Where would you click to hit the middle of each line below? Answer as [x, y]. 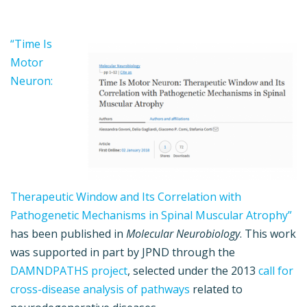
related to [216, 289]
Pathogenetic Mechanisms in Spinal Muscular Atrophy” [151, 215]
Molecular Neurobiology [183, 233]
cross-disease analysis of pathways [100, 289]
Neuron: [32, 81]
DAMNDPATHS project [69, 270]
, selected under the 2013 [193, 270]
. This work [268, 233]
